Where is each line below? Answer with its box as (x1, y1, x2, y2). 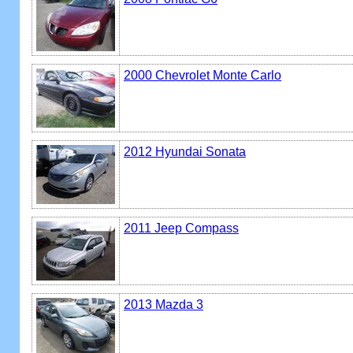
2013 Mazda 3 (124, 298, 203, 311)
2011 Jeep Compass (124, 221, 239, 235)
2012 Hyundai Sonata (124, 145, 246, 158)
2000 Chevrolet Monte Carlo (124, 69, 281, 82)
